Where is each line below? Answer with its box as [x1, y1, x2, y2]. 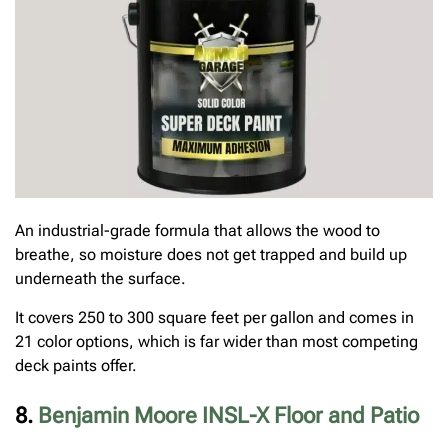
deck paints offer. [15, 355, 137, 375]
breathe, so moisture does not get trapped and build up [15, 245, 407, 265]
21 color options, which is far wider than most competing [15, 331, 418, 351]
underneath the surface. [15, 269, 186, 289]
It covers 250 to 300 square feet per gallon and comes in [15, 307, 414, 327]
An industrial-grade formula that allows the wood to [15, 221, 380, 241]
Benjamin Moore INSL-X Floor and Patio [38, 402, 419, 428]
